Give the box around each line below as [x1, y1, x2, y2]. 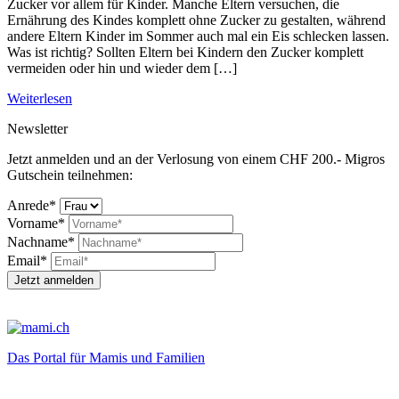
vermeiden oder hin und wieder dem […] [7, 60, 237, 76]
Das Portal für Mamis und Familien [7, 349, 205, 365]
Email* [7, 252, 47, 268]
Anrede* [7, 197, 56, 213]
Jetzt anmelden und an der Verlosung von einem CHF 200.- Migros [7, 151, 385, 167]
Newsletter [7, 120, 68, 136]
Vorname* [7, 215, 65, 231]
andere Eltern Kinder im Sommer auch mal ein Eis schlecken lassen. [7, 28, 389, 44]
